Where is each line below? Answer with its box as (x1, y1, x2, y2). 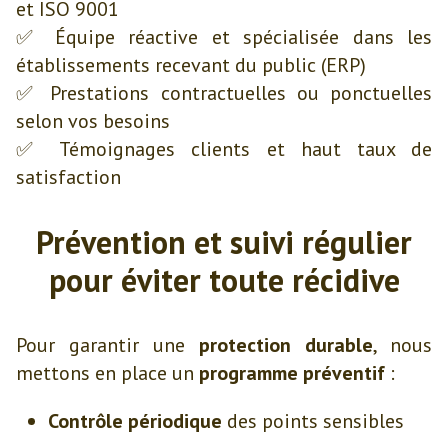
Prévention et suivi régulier (36, 221, 412, 263)
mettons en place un (16, 360, 199, 386)
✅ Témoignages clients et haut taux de (16, 136, 432, 162)
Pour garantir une (16, 332, 199, 358)
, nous (373, 332, 432, 358)
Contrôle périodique (48, 408, 222, 434)
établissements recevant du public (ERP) (16, 52, 366, 78)
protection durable (199, 332, 373, 358)
